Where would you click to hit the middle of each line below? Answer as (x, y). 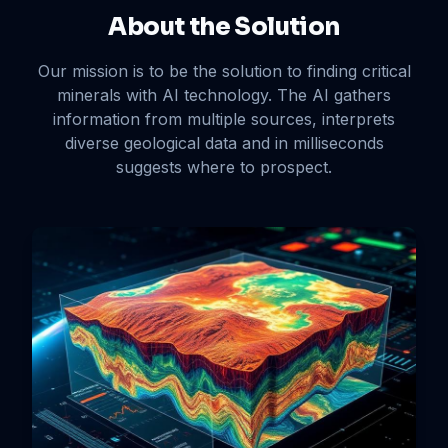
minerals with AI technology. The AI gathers (224, 94)
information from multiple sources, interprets (224, 118)
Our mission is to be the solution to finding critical (224, 70)
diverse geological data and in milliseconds (224, 142)
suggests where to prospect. (224, 166)
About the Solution (224, 26)
